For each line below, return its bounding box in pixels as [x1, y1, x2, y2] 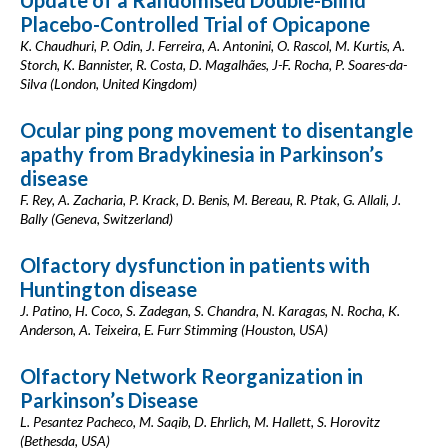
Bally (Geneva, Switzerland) [20, 210, 173, 227]
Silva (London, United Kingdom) [20, 75, 197, 92]
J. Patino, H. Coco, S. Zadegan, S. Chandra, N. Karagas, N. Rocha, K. [20, 302, 400, 319]
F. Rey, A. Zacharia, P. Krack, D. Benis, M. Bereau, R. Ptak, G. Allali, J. [20, 191, 401, 208]
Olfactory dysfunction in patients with [20, 253, 370, 277]
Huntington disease [20, 277, 197, 301]
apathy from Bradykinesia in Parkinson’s [20, 142, 383, 166]
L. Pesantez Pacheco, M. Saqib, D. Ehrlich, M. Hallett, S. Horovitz [20, 413, 380, 430]
